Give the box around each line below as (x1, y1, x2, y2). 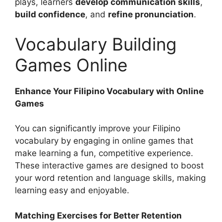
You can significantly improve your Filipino (15, 123, 180, 134)
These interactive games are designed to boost (15, 161, 204, 171)
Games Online (15, 54, 127, 75)
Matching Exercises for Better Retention (15, 210, 182, 221)
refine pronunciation (108, 9, 194, 20)
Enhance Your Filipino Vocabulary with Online (15, 86, 204, 96)
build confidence (15, 9, 85, 20)
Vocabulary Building (15, 33, 176, 55)
